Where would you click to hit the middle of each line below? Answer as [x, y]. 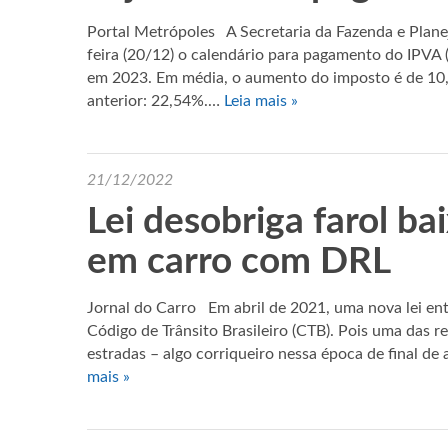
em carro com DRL [239, 261]
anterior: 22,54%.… [155, 101]
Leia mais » [261, 101]
